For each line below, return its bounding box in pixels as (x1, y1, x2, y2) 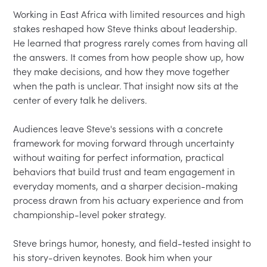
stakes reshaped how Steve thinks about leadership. (13, 22, 240, 35)
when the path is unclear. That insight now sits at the (13, 79, 241, 92)
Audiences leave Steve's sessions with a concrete (13, 122, 226, 135)
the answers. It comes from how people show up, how (13, 51, 247, 63)
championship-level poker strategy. (13, 208, 167, 221)
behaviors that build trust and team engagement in (13, 165, 238, 178)
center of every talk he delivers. (13, 94, 148, 106)
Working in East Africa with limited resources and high (13, 8, 248, 20)
